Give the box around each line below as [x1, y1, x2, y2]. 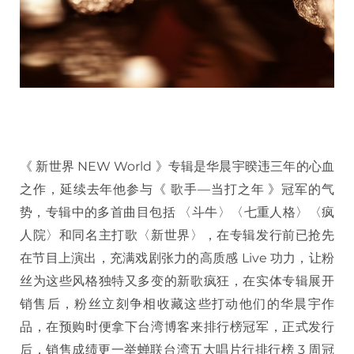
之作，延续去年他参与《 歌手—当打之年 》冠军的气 [20, 181, 334, 197]
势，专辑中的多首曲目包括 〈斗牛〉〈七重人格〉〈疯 [20, 204, 334, 220]
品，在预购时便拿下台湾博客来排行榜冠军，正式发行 [20, 318, 334, 334]
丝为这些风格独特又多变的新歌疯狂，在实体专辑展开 [20, 273, 334, 288]
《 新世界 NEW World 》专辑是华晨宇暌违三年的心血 [20, 158, 334, 174]
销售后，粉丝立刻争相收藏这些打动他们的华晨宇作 [20, 296, 334, 311]
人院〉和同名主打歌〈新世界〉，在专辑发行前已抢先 [20, 227, 334, 243]
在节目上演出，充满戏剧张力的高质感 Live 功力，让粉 [20, 250, 334, 265]
